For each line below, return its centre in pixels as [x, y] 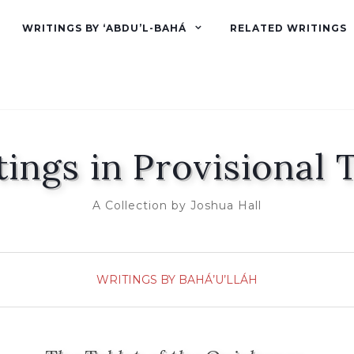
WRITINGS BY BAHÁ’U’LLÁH [177, 280]
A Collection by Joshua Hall [177, 205]
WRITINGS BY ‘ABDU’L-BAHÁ [104, 28]
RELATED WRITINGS [288, 28]
